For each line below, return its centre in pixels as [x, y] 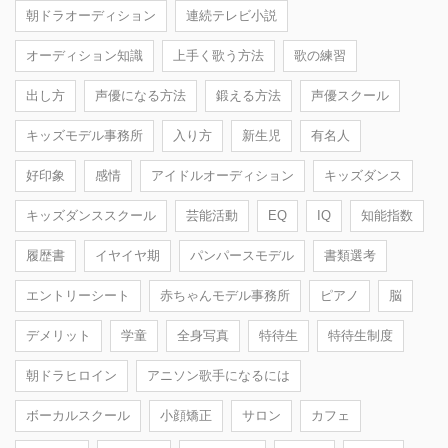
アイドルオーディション [222, 175]
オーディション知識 [84, 55]
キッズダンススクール [91, 215]
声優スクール [350, 95]
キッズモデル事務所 [84, 135]
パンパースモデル [242, 255]
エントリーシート [78, 295]
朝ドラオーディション [91, 15]
